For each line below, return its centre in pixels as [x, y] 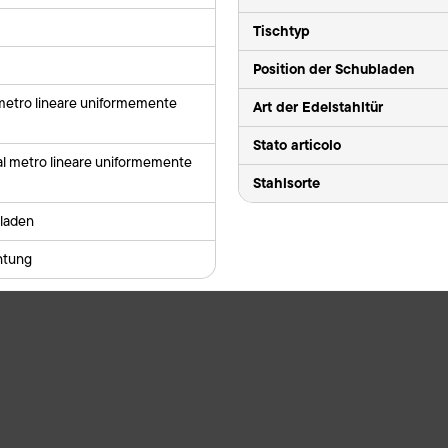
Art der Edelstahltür [318, 106]
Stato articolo [297, 144]
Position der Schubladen [334, 68]
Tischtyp [282, 30]
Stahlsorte [287, 182]
